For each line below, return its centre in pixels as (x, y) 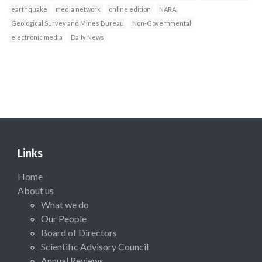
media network (78, 9)
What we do (65, 205)
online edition (130, 9)
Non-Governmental (162, 23)
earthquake (29, 9)
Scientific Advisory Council (95, 247)
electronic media (37, 37)
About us (36, 191)
